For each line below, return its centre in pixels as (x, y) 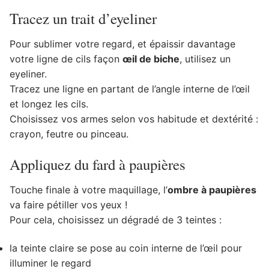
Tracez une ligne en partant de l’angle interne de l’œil (130, 89)
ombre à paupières (212, 189)
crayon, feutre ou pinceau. (69, 134)
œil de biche (151, 59)
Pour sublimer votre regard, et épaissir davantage (122, 44)
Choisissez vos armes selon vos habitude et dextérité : (134, 119)
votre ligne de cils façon (66, 59)
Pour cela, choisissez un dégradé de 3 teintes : (116, 219)
